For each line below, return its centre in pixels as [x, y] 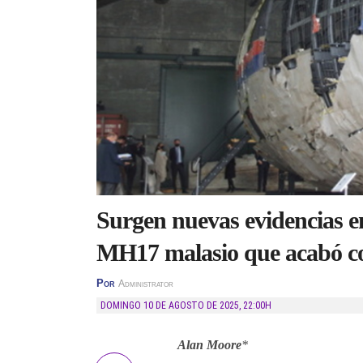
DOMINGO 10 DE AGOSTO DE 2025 [173, 305]
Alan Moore [209, 345]
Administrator [146, 284]
